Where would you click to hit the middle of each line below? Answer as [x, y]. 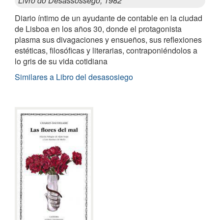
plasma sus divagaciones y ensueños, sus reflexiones [108, 39]
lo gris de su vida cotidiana [61, 61]
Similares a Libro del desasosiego [74, 77]
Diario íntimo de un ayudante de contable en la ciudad [109, 18]
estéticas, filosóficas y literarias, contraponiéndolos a [106, 50]
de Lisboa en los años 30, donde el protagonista [98, 28]
